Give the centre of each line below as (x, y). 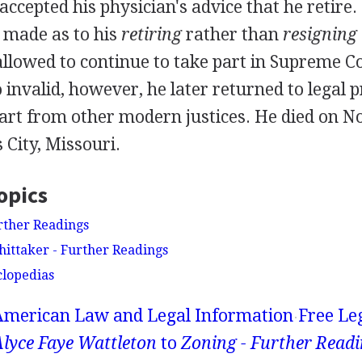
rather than (232, 34)
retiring (151, 34)
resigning (320, 34)
